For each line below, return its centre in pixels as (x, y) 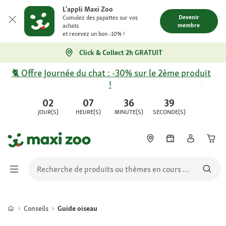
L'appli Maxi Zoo (88, 9)
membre (189, 25)
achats (71, 26)
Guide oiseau (77, 209)
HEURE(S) (89, 112)
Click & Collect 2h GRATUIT (121, 52)
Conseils (36, 208)
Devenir (189, 17)
